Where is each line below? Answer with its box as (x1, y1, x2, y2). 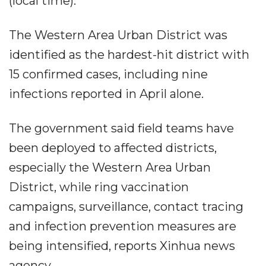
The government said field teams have (9, 121, 234, 136)
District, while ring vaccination (9, 180, 189, 195)
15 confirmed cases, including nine (9, 67, 208, 82)
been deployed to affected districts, (9, 141, 217, 156)
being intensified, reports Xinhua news (9, 239, 235, 254)
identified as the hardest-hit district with (9, 47, 249, 62)
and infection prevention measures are (9, 219, 236, 234)
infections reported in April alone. (9, 87, 204, 102)
